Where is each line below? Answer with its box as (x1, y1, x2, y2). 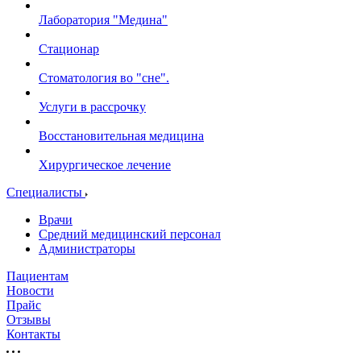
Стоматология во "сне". (39, 71, 169, 85)
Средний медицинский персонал (39, 227, 221, 241)
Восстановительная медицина (39, 129, 204, 143)
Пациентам (6, 269, 68, 283)
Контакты (6, 327, 60, 341)
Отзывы (6, 313, 51, 326)
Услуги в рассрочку (39, 100, 146, 114)
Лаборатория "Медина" (39, 13, 168, 27)
